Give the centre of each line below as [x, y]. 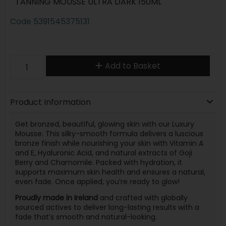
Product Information [50, 102]
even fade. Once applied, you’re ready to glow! [97, 181]
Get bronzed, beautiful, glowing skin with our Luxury [104, 124]
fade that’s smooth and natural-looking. [86, 217]
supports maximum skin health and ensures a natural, [110, 172]
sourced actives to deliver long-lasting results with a [107, 207]
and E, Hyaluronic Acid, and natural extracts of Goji [103, 153]
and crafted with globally [143, 198]
